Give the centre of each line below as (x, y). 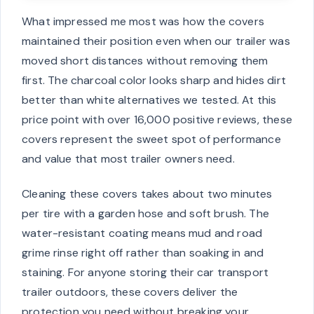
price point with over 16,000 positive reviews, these (157, 119)
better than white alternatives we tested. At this (149, 100)
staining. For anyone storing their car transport (145, 272)
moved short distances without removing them (145, 60)
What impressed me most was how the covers (143, 21)
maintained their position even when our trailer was (156, 41)
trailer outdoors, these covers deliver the (130, 292)
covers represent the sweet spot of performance (151, 139)
